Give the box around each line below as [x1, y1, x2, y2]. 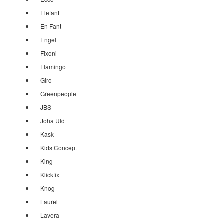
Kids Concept [40, 143, 77, 152]
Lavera [40, 211, 59, 219]
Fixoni [40, 49, 57, 57]
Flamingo [40, 62, 66, 71]
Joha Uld [40, 116, 65, 125]
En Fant [40, 22, 61, 30]
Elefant [40, 8, 59, 17]
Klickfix [40, 170, 59, 179]
